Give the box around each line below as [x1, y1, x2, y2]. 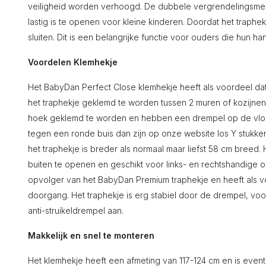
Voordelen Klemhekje [28, 57, 118, 67]
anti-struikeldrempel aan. [28, 205, 123, 216]
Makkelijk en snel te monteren [28, 230, 154, 240]
